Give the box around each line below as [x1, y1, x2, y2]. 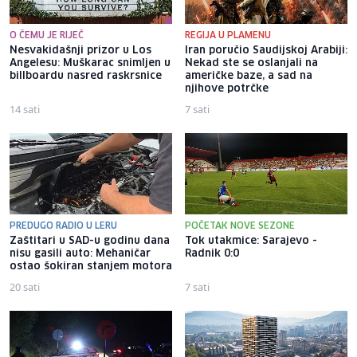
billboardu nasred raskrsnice [10, 70, 162, 81]
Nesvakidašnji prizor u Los [10, 45, 151, 56]
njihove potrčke [185, 83, 269, 94]
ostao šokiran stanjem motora [10, 261, 172, 272]
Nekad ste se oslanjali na [185, 57, 318, 69]
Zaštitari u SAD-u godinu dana [10, 235, 170, 246]
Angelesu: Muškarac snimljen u [10, 57, 171, 69]
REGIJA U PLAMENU [185, 30, 271, 40]
